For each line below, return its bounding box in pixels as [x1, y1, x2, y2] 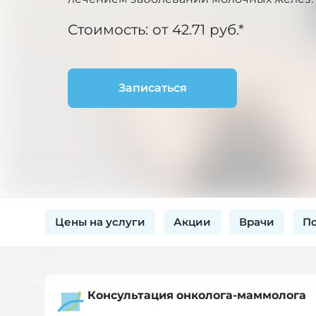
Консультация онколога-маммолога [87, 289, 306, 301]
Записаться [118, 81, 187, 94]
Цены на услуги [55, 216, 145, 228]
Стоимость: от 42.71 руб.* [68, 21, 244, 37]
